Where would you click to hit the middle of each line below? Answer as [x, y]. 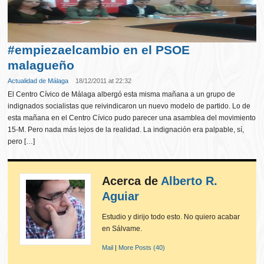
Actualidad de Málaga [38, 81]
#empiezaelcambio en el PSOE [99, 50]
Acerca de [132, 181]
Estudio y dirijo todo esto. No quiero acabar [171, 217]
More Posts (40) [142, 247]
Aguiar [121, 196]
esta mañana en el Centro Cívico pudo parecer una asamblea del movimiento [132, 118]
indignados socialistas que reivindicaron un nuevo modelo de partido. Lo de [129, 106]
